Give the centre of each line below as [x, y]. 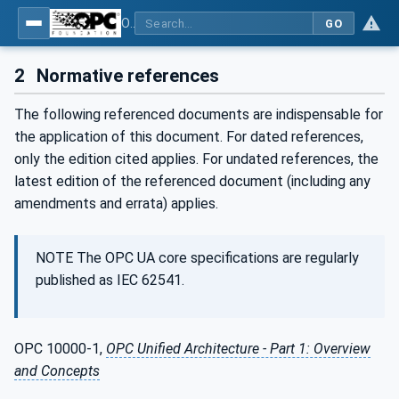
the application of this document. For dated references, [189, 137]
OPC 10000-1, [60, 349]
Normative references [126, 76]
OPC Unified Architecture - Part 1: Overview [238, 349]
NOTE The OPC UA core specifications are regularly [197, 258]
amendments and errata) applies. [116, 204]
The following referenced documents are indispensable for [199, 115]
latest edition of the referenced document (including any [192, 182]
